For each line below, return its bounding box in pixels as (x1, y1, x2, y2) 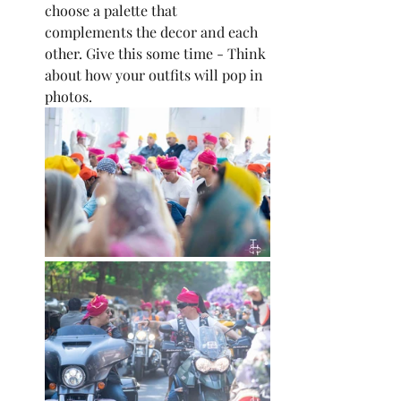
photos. (45, 87, 92, 107)
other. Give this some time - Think (45, 44, 269, 64)
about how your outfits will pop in (45, 65, 267, 85)
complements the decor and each (45, 22, 261, 42)
